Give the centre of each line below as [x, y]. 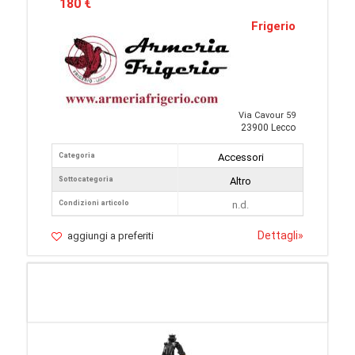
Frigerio [273, 26]
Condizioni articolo [94, 203]
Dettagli [278, 235]
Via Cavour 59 [267, 115]
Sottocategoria [86, 179]
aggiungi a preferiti [111, 236]
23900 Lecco [268, 128]
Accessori [240, 157]
